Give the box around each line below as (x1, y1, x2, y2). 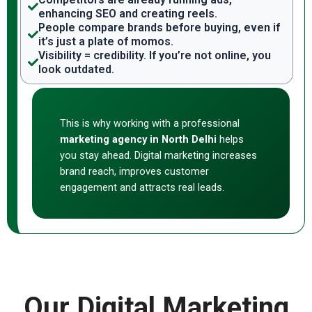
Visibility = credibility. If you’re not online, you (38, 48, 271, 62)
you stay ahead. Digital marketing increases (60, 148, 257, 162)
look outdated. (38, 62, 114, 76)
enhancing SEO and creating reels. (38, 6, 217, 20)
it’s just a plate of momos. (38, 34, 173, 48)
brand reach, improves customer (60, 164, 209, 178)
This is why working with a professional (60, 116, 240, 130)
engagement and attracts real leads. (60, 180, 224, 194)
